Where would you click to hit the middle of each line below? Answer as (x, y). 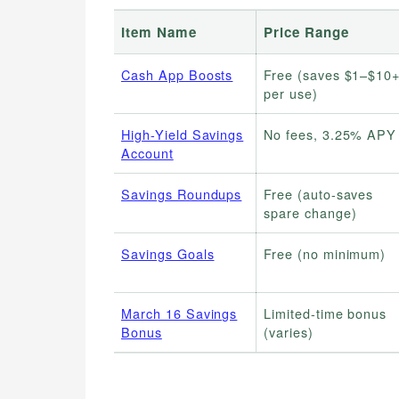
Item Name (159, 33)
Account (147, 153)
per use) (291, 94)
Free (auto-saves (319, 194)
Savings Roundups (182, 194)
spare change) (310, 213)
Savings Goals (168, 254)
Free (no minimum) (325, 254)
